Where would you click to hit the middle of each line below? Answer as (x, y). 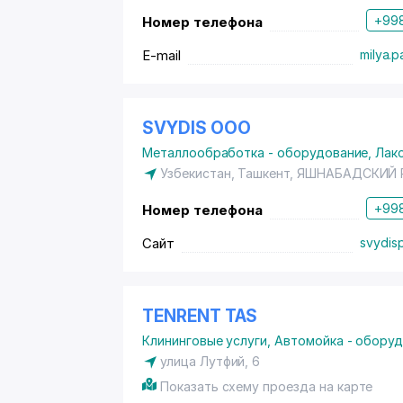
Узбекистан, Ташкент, (228, 173)
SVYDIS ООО (197, 128)
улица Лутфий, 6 (210, 361)
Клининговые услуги (205, 340)
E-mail (161, 55)
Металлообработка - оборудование (255, 152)
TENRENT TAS (200, 316)
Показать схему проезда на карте (267, 386)
